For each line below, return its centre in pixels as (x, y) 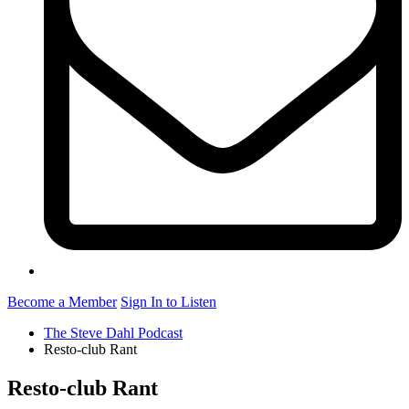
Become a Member (62, 302)
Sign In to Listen (168, 302)
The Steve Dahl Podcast (113, 333)
